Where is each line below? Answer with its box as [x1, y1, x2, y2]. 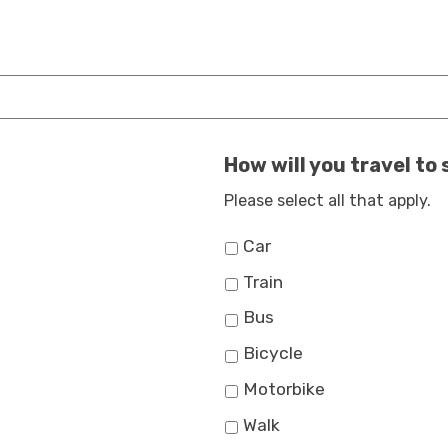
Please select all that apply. [224, 190, 431, 210]
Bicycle [243, 343, 303, 364]
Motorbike [243, 378, 325, 399]
